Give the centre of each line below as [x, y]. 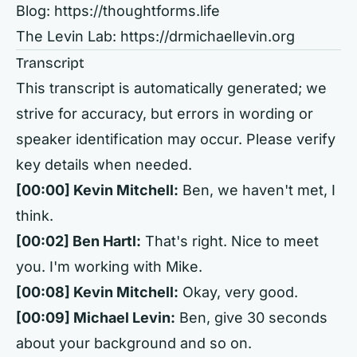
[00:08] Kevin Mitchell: [97, 292]
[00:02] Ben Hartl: [78, 241]
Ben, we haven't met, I [257, 190]
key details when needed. [104, 165]
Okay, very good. [238, 292]
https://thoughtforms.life [137, 11]
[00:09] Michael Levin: [96, 318]
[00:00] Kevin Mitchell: [97, 190]
